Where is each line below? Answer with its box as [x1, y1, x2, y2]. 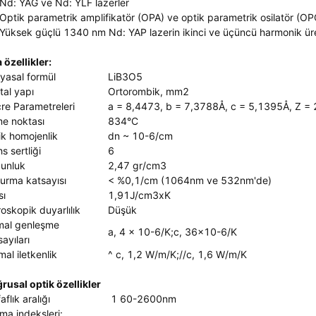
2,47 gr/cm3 [108, 159, 166, 171]
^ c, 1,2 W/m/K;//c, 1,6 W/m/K [108, 248, 247, 260]
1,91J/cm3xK [108, 189, 171, 201]
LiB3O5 [108, 71, 142, 83]
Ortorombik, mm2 [108, 85, 189, 97]
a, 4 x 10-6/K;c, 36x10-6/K [108, 226, 237, 238]
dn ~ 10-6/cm [108, 130, 173, 142]
